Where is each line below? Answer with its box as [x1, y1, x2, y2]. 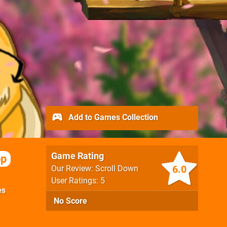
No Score [54, 196, 87, 206]
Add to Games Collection [66, 112, 158, 122]
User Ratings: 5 [51, 176, 105, 185]
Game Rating [51, 150, 104, 161]
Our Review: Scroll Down [51, 164, 138, 173]
